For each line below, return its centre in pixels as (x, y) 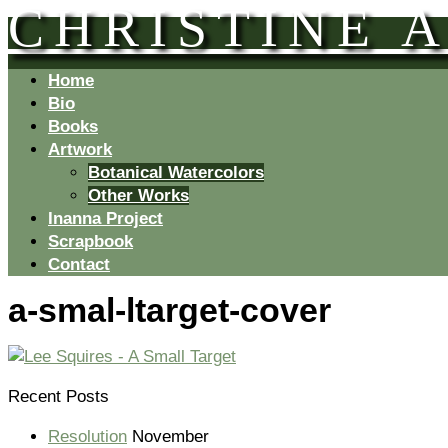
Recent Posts (58, 396)
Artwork (80, 149)
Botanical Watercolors (176, 172)
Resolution (87, 436)
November (170, 436)
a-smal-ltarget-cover (169, 309)
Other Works (138, 195)
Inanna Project (105, 218)
